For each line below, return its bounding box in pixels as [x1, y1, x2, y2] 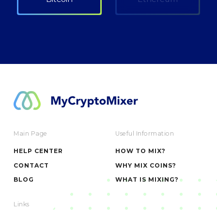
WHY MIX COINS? [115, 161, 176, 169]
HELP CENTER [14, 147, 63, 155]
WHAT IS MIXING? [115, 176, 179, 184]
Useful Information [115, 129, 174, 137]
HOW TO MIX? [115, 147, 166, 155]
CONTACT [14, 161, 49, 169]
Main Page [14, 129, 47, 137]
